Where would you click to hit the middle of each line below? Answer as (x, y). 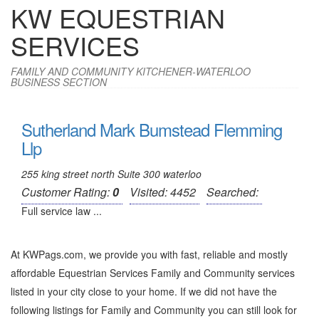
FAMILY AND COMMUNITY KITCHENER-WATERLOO (131, 71)
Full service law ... (62, 211)
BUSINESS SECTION (59, 82)
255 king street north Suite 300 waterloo (111, 174)
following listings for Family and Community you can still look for (154, 310)
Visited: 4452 (163, 192)
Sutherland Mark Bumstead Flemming (152, 129)
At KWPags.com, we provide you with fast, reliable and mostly (149, 254)
